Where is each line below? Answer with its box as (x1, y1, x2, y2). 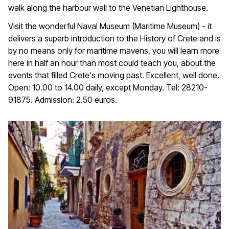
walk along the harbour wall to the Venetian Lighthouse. (8, 3, 208, 13)
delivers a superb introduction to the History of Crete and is (8, 33, 221, 44)
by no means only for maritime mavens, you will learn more (8, 45, 219, 56)
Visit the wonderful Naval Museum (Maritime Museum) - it (8, 21, 212, 32)
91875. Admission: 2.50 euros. (8, 95, 117, 105)
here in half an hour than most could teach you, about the (8, 58, 216, 68)
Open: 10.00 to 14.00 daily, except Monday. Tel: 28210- (8, 82, 208, 93)
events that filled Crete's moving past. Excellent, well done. (8, 70, 219, 81)
